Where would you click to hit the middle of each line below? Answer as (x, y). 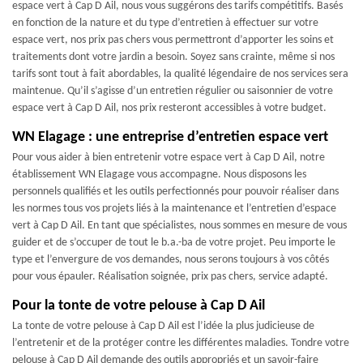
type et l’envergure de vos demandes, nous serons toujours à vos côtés (171, 260)
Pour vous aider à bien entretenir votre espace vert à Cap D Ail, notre (169, 158)
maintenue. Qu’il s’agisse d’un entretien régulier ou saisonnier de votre (173, 92)
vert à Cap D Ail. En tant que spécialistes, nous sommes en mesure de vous (179, 226)
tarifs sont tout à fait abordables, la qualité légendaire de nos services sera (180, 75)
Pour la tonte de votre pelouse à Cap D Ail (139, 306)
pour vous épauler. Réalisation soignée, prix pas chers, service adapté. (170, 277)
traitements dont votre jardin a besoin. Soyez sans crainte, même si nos (173, 58)
